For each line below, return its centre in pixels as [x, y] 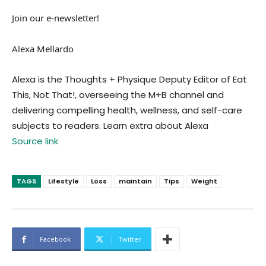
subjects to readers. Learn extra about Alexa [110, 126]
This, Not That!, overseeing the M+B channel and [118, 95]
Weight [204, 181]
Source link [35, 141]
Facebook [55, 239]
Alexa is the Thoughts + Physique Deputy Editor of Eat [129, 80]
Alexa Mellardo [43, 49]
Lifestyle [64, 181]
